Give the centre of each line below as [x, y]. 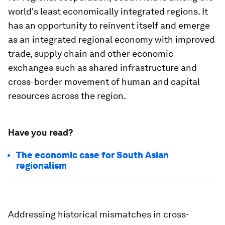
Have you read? [40, 132]
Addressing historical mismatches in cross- [99, 214]
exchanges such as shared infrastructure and [102, 68]
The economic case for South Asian [92, 155]
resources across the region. [67, 96]
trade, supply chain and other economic [91, 53]
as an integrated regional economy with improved [111, 39]
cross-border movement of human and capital [104, 82]
